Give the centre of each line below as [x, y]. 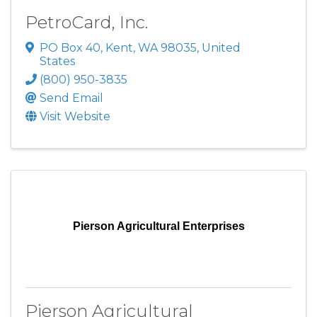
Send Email [71, 98]
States [57, 61]
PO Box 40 [70, 47]
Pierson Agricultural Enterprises [158, 226]
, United [219, 47]
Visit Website [75, 116]
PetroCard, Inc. [87, 22]
